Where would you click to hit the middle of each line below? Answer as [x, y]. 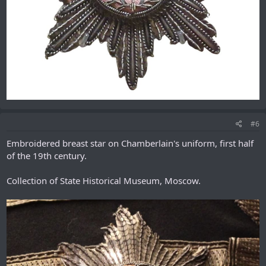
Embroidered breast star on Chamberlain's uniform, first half [130, 143]
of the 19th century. [47, 156]
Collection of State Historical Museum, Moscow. [104, 181]
